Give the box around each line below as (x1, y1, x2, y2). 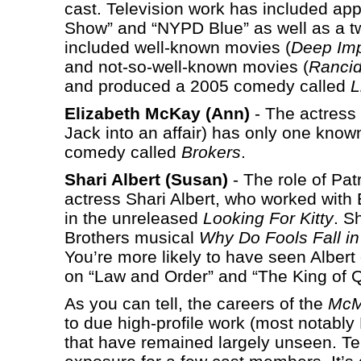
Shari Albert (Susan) (64, 169, 228, 189)
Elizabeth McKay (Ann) (64, 103, 250, 122)
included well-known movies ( (64, 37, 291, 56)
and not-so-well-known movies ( (64, 56, 309, 76)
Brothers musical (64, 227, 199, 247)
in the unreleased (64, 208, 203, 227)
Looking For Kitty (202, 208, 334, 227)
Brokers (180, 142, 241, 161)
